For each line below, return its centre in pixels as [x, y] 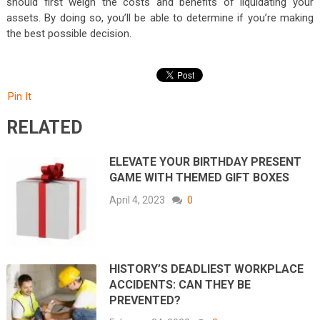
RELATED [44, 127]
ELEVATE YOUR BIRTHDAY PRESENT [206, 161]
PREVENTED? [145, 301]
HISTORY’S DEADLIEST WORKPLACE [207, 269]
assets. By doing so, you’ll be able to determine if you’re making [160, 17]
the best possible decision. [69, 33]
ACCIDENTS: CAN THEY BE [180, 285]
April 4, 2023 [137, 200]
